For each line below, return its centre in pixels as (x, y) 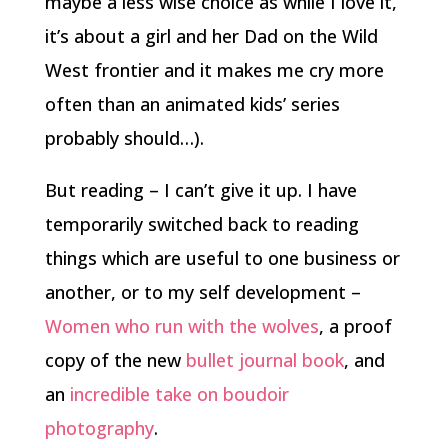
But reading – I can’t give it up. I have (200, 190)
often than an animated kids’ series (192, 104)
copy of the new (115, 360)
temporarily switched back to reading (201, 224)
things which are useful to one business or (222, 258)
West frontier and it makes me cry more (214, 70)
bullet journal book (264, 360)
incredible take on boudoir (179, 394)
